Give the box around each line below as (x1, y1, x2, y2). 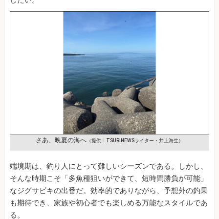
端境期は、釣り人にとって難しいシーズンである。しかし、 (10, 162, 208, 171)
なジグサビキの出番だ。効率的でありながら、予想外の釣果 (10, 186, 208, 196)
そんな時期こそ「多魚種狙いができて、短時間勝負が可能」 (10, 174, 208, 183)
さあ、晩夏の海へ (36, 136, 87, 144)
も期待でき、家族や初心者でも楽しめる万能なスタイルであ (10, 198, 208, 208)
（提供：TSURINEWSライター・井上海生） (87, 138, 183, 144)
